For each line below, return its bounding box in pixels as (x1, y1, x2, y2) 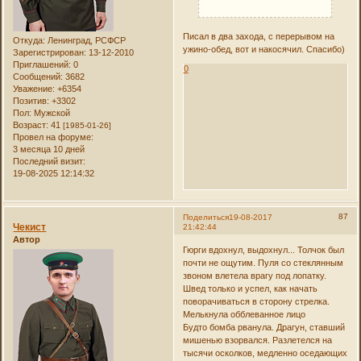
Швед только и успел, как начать (182, 284, 317, 294)
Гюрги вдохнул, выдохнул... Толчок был (182, 245, 344, 255)
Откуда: (13, 35, 46, 45)
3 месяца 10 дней (13, 143, 85, 154)
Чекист (13, 221, 47, 233)
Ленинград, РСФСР (45, 35, 127, 45)
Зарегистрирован (13, 47, 85, 57)
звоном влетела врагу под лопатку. (182, 271, 326, 281)
